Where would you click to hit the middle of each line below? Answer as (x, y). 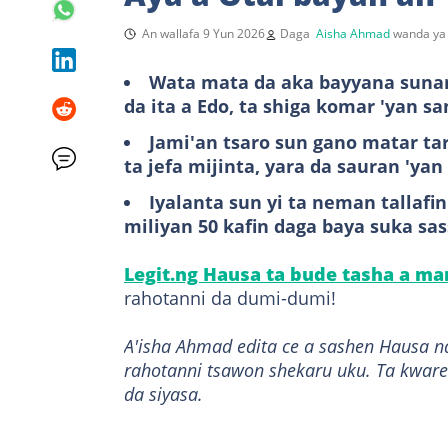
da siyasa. (163, 393)
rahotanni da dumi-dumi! (230, 297)
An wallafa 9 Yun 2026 (203, 33)
